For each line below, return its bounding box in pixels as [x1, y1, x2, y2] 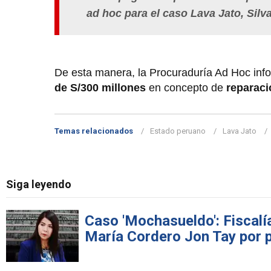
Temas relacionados [54, 126, 133, 135]
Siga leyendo [6, 177, 71, 191]
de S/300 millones [54, 81, 146, 94]
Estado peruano [150, 126, 206, 135]
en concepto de [146, 81, 226, 94]
